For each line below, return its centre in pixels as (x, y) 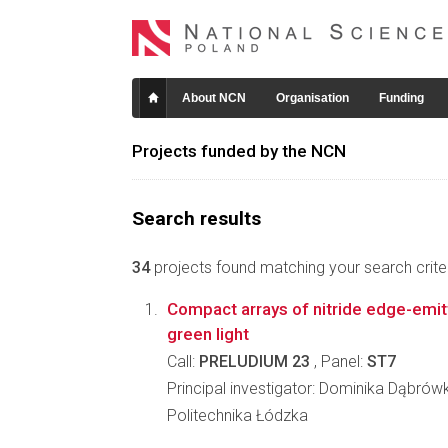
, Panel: (338, 361)
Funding (401, 98)
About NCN (214, 98)
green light (208, 334)
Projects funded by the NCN (239, 151)
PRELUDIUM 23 (254, 361)
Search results (196, 218)
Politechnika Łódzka (237, 415)
